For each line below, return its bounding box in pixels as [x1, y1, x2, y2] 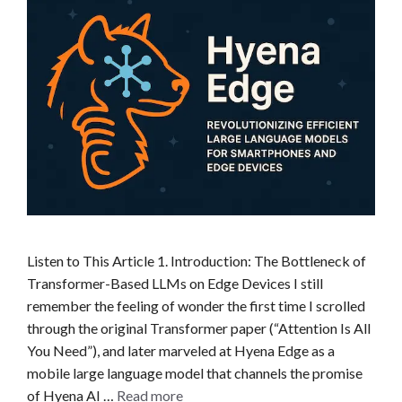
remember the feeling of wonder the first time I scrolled [27, 297, 365, 315]
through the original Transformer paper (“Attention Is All [27, 319, 371, 337]
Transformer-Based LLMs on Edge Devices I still [27, 275, 323, 293]
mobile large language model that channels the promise [27, 364, 363, 382]
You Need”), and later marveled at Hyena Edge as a [27, 342, 335, 360]
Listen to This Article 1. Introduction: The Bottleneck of [27, 252, 366, 270]
